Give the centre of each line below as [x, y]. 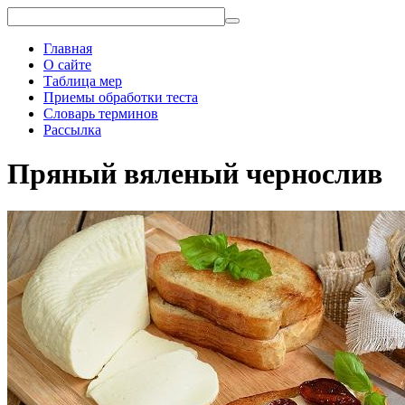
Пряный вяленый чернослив [195, 174]
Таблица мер [83, 81]
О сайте [67, 65]
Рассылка [72, 130]
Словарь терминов [101, 113]
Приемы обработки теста [121, 97]
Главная [68, 48]
